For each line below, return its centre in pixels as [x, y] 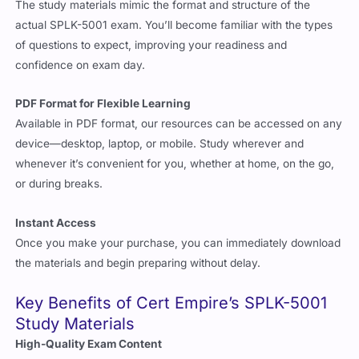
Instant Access [56, 223]
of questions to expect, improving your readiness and [151, 44]
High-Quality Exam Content [89, 344]
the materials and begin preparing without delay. [138, 263]
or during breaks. [59, 184]
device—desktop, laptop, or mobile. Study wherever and [160, 144]
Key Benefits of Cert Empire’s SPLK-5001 [171, 303]
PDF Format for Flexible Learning [103, 104]
